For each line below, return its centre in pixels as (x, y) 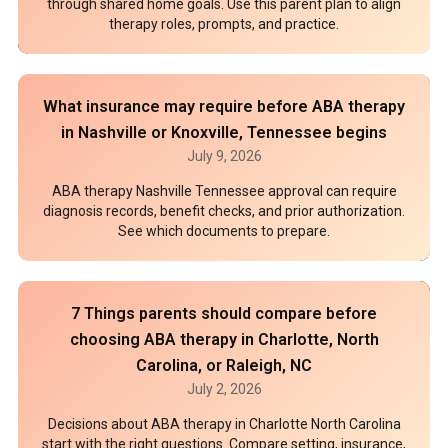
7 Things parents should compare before (224, 313)
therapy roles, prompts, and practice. (224, 24)
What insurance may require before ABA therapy (224, 106)
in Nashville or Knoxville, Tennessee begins (224, 132)
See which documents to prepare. (224, 231)
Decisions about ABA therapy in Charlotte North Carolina (224, 424)
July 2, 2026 (224, 389)
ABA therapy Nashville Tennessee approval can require (224, 191)
